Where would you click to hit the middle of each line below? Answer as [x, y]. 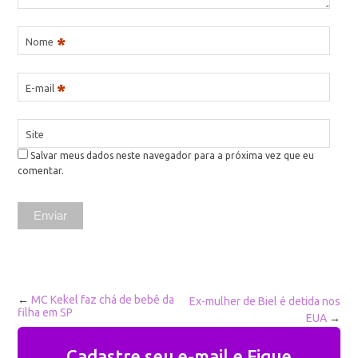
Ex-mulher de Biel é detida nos [265, 301]
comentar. [41, 170]
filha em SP [46, 312]
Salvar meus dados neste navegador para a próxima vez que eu [173, 155]
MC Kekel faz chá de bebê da [103, 299]
